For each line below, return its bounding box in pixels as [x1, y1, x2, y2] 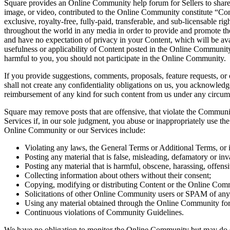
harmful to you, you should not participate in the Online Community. [4, 53, 226, 63]
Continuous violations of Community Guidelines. [25, 207, 184, 217]
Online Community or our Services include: [4, 125, 145, 135]
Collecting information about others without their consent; [25, 170, 211, 180]
